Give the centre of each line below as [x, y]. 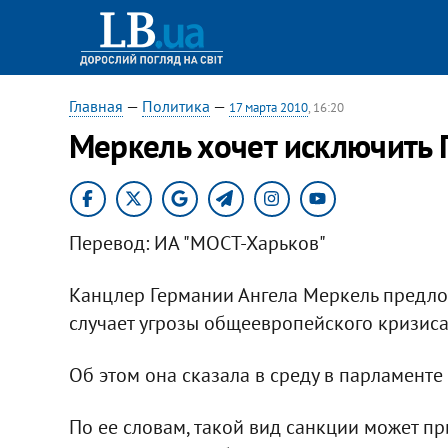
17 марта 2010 [268, 107]
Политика [175, 106]
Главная [95, 106]
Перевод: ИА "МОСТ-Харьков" [197, 242]
